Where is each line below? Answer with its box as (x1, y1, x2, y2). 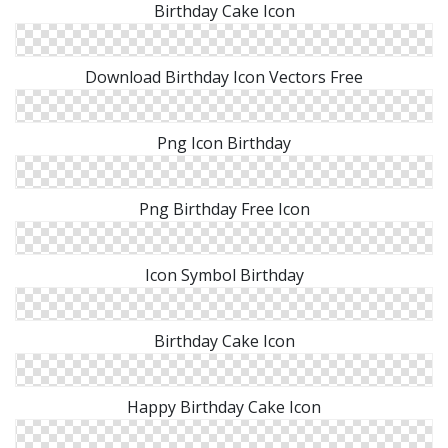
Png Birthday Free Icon (138, 197, 310, 220)
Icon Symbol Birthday (144, 263, 304, 286)
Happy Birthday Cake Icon (127, 395, 321, 418)
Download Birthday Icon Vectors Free (85, 65, 363, 88)
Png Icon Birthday (157, 131, 291, 154)
